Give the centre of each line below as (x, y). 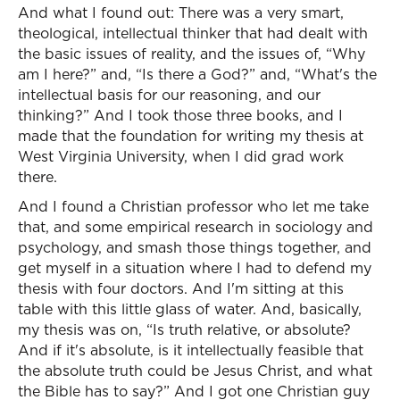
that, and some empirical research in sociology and (196, 227)
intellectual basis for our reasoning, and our (169, 95)
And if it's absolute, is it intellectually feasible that (191, 350)
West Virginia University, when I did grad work (181, 156)
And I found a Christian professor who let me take (193, 206)
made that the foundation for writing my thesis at (191, 136)
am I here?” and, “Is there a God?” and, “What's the (197, 74)
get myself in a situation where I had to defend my (195, 268)
